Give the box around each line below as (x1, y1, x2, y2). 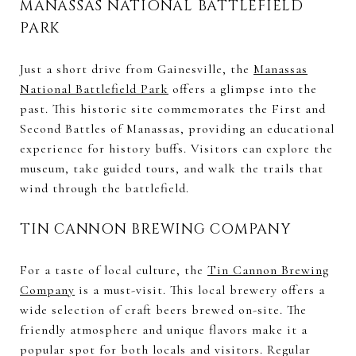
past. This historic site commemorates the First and (20, 100, 326, 117)
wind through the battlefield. (20, 180, 189, 196)
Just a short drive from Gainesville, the (20, 60, 253, 77)
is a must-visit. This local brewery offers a (75, 281, 325, 298)
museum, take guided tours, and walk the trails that (20, 160, 323, 176)
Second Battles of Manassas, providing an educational (20, 120, 335, 137)
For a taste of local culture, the (20, 261, 207, 278)
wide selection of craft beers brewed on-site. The (20, 301, 307, 318)
